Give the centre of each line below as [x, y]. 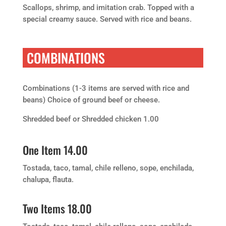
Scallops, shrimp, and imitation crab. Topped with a [108, 8]
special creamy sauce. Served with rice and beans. [107, 19]
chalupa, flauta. [48, 180]
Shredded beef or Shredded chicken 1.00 [91, 119]
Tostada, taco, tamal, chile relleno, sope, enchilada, [108, 168]
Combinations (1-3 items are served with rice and [106, 88]
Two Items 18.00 [57, 208]
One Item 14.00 [55, 150]
